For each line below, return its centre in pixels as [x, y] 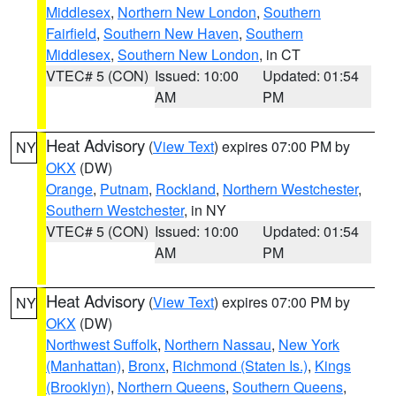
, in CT [280, 54]
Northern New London [187, 12]
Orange [69, 189]
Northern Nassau [218, 344]
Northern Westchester [290, 189]
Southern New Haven [171, 33]
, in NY [205, 210]
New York [309, 344]
